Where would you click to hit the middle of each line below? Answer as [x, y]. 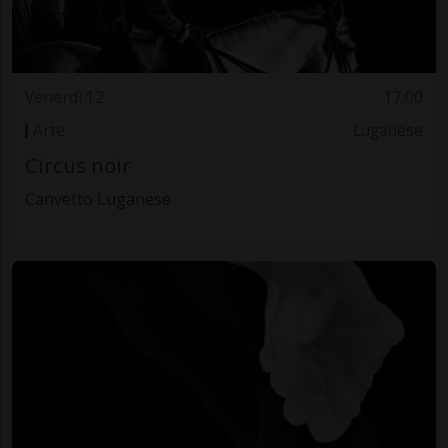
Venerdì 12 [64, 98]
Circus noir [77, 165]
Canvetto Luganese [97, 199]
